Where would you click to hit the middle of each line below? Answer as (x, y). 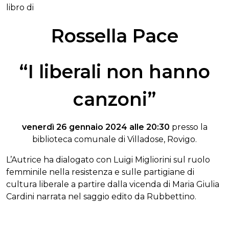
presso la (188, 127)
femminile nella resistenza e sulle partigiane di (100, 172)
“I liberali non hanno (114, 71)
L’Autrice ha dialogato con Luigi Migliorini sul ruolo (108, 159)
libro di (20, 7)
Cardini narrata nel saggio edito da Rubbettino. (101, 196)
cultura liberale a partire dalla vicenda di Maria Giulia (113, 184)
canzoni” (114, 99)
